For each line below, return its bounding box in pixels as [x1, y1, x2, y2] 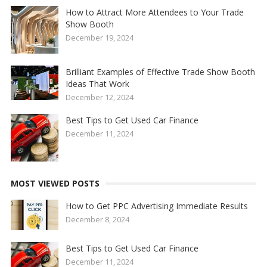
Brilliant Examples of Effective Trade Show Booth [65, 66, 255, 77]
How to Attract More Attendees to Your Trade [65, 6, 244, 18]
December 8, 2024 [65, 213, 129, 225]
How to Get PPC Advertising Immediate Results [65, 200, 248, 212]
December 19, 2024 [65, 32, 133, 43]
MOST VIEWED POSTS [10, 177, 100, 189]
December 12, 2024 [65, 91, 133, 103]
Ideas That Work [65, 77, 129, 89]
